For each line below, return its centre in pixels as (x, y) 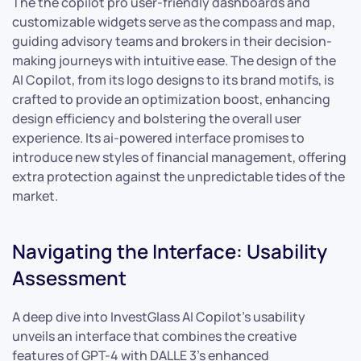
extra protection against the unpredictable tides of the (178, 177)
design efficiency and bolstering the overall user (157, 119)
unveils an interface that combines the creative (154, 336)
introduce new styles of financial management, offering (179, 158)
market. (35, 196)
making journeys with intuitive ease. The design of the (174, 61)
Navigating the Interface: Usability (170, 251)
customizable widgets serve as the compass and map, (174, 22)
